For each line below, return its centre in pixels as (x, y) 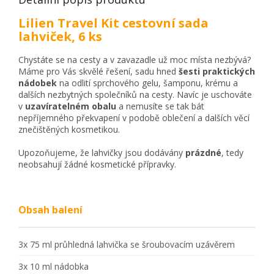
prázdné (203, 152)
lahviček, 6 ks (60, 37)
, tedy (232, 152)
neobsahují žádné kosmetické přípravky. (97, 164)
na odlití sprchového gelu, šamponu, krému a (147, 83)
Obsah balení (50, 209)
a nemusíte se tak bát (160, 106)
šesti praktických (217, 71)
